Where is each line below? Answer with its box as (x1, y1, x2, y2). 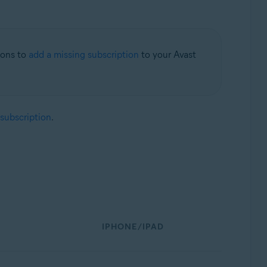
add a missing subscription (28, 49, 139, 60)
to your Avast (138, 49, 196, 60)
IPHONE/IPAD (102, 222, 164, 232)
